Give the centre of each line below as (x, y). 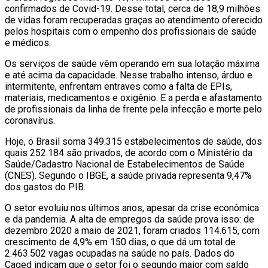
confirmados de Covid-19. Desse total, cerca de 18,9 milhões (133, 8)
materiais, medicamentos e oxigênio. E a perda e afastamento (133, 98)
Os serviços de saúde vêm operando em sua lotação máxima (132, 63)
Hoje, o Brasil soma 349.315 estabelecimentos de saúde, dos (133, 141)
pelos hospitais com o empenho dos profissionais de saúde (131, 31)
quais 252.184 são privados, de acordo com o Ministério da (129, 153)
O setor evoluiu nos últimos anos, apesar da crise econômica (132, 208)
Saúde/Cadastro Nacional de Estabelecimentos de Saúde (125, 164)
